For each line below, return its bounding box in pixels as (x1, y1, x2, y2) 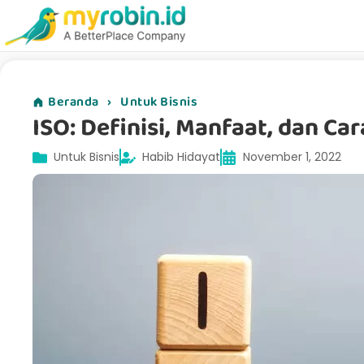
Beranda (48, 92, 99, 113)
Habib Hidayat (142, 149, 220, 166)
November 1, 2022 (243, 149, 341, 166)
